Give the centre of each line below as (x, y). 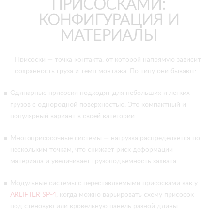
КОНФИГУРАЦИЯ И (108, 20)
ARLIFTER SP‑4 (33, 195)
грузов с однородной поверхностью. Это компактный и (98, 105)
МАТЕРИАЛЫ (108, 36)
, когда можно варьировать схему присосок (125, 195)
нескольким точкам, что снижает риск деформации (92, 150)
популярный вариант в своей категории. (73, 116)
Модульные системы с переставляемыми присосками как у (104, 183)
